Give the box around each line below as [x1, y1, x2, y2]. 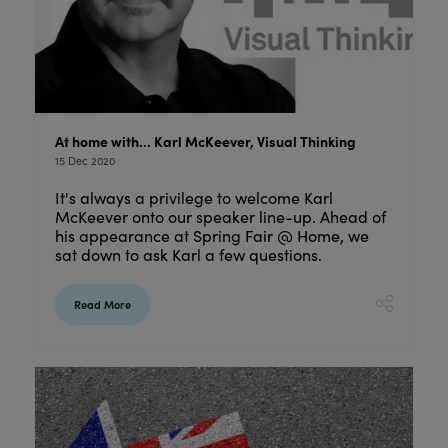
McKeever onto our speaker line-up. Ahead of [54, 206, 386, 228]
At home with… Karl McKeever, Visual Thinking [54, 131, 356, 152]
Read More [73, 297, 131, 313]
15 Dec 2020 [54, 153, 115, 169]
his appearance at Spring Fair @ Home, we [54, 225, 369, 247]
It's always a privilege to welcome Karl [54, 187, 333, 209]
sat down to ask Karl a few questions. [54, 244, 326, 266]
